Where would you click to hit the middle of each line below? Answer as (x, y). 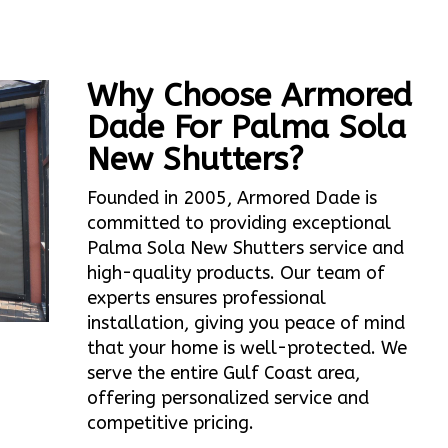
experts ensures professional (207, 298)
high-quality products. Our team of (236, 273)
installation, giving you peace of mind (246, 323)
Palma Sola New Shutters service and (246, 248)
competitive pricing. (171, 423)
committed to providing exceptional (239, 223)
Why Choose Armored (250, 96)
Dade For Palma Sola (247, 128)
